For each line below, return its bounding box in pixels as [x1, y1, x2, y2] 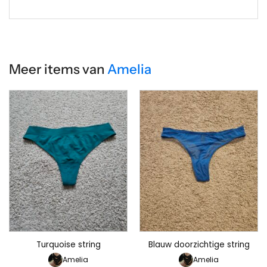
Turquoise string [36, 239, 101, 251]
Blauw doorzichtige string [148, 239, 250, 251]
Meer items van [9, 60, 107, 77]
